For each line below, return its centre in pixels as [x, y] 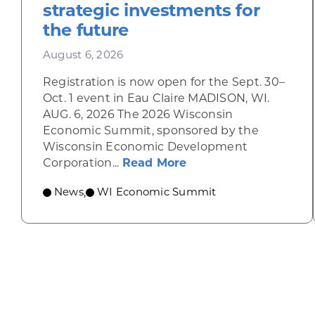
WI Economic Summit [157, 192]
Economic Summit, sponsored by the [150, 130]
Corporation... [82, 163]
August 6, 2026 [83, 54]
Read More [154, 163]
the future [85, 30]
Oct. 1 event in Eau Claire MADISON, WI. [156, 98]
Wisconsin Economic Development [145, 147]
